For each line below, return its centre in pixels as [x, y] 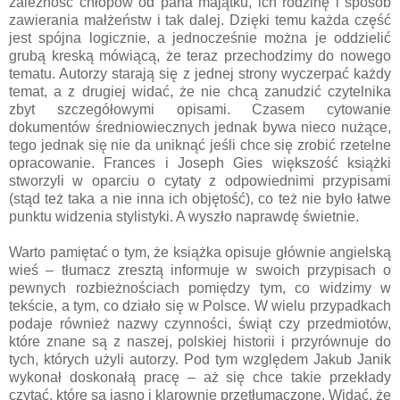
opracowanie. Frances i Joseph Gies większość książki [200, 163]
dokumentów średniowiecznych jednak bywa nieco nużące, [200, 128]
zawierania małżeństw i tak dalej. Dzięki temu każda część [200, 21]
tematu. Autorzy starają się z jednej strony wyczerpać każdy [200, 74]
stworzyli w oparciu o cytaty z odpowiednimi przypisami [200, 181]
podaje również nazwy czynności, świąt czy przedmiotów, [200, 324]
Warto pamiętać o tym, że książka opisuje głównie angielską [200, 253]
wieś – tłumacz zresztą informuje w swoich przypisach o [200, 271]
